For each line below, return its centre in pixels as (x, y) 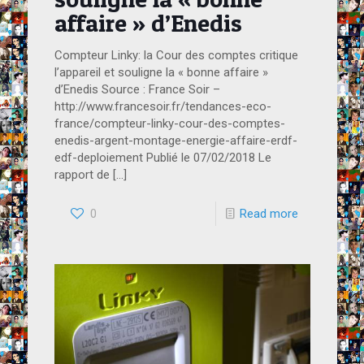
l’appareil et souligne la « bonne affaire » (161, 72)
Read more (269, 213)
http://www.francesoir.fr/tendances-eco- (162, 106)
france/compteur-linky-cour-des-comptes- (169, 123)
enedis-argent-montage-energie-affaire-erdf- (175, 140)
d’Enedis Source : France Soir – (137, 89)
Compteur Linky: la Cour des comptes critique (176, 55)
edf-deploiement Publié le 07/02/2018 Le (162, 157)
